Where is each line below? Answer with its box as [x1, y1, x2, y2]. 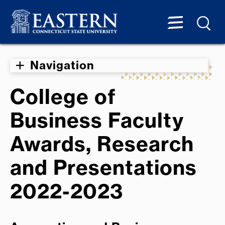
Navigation [30, 58, 94, 72]
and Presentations [10, 154, 197, 180]
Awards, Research [10, 131, 194, 157]
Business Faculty [10, 107, 184, 133]
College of [10, 83, 116, 109]
